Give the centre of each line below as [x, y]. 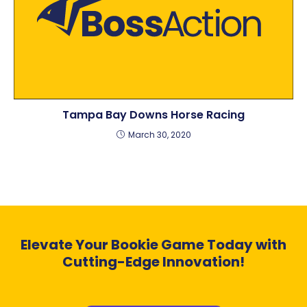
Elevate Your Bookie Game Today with [153, 244]
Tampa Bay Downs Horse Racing [153, 114]
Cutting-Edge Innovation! [153, 261]
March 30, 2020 [159, 134]
